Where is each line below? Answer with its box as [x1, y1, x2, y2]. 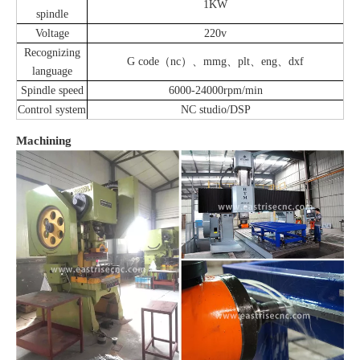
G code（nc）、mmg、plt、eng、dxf [127, 55, 304, 67]
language [31, 65, 72, 77]
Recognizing [23, 47, 80, 59]
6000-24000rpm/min [168, 84, 263, 96]
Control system [18, 104, 86, 116]
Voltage [35, 27, 69, 39]
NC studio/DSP [180, 104, 251, 116]
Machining [16, 134, 72, 147]
